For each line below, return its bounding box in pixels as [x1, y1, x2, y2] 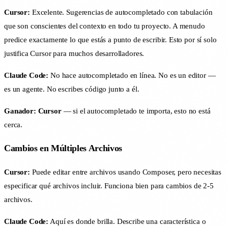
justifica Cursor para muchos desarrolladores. [4, 49, 145, 58]
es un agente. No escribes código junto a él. [4, 84, 139, 93]
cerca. [4, 120, 23, 129]
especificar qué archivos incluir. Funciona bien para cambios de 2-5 [4, 182, 214, 190]
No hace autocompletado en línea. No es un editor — [48, 71, 216, 79]
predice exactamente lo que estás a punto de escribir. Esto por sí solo [4, 35, 217, 44]
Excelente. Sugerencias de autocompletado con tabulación [30, 8, 213, 16]
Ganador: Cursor [4, 106, 62, 115]
